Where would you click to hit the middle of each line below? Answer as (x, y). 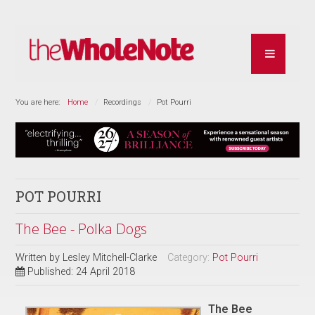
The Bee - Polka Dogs (82, 229)
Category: (190, 257)
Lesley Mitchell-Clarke (110, 257)
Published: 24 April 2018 (82, 271)
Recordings (123, 102)
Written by (39, 257)
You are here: (40, 102)
